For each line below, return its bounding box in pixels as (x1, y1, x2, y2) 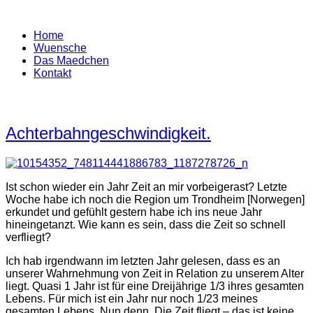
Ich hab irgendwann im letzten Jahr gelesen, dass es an (6, 254, 280, 267)
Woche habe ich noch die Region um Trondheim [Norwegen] (6, 193, 305, 205)
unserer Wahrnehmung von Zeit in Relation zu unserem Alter (6, 267, 304, 279)
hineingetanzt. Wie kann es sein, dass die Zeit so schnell (6, 218, 286, 231)
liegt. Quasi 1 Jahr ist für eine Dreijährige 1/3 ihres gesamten (6, 279, 304, 292)
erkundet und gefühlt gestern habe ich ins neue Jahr (6, 205, 262, 218)
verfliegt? (6, 231, 51, 243)
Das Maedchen (34, 54, 109, 66)
